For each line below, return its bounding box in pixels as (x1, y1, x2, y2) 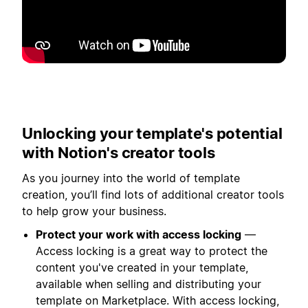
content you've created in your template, (36, 261, 248, 275)
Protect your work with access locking (36, 228, 241, 242)
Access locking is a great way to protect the (36, 244, 267, 258)
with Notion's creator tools (22, 144, 215, 162)
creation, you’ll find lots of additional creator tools (22, 187, 284, 201)
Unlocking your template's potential (22, 124, 283, 143)
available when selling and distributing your (36, 277, 261, 291)
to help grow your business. (22, 203, 166, 218)
